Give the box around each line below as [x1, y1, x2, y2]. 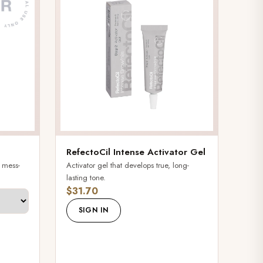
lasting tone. [66, 172, 106, 184]
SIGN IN [78, 205, 109, 216]
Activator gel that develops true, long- [66, 160, 189, 171]
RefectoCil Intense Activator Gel [66, 146, 205, 159]
